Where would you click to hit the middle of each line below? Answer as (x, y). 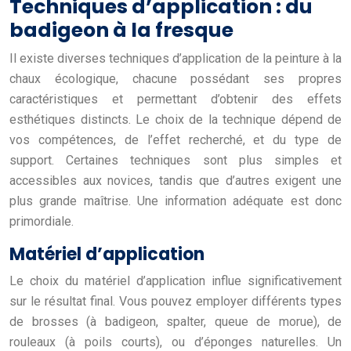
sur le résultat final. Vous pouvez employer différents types (175, 301)
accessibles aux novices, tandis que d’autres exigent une (175, 180)
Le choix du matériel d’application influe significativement (175, 280)
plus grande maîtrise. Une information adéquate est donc (175, 201)
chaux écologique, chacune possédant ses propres (175, 78)
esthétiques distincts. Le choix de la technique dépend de (175, 119)
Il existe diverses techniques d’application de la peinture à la (175, 58)
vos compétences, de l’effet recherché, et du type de (175, 139)
